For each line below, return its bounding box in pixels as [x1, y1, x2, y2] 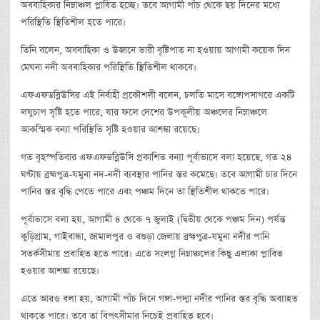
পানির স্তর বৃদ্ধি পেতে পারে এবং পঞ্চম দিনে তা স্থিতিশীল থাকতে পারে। [21, 184, 269, 199]
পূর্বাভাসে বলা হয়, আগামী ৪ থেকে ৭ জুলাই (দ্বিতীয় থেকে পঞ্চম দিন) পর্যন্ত [21, 212, 286, 226]
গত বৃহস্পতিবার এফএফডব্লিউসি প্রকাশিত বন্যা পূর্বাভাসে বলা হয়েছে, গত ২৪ [21, 150, 292, 164]
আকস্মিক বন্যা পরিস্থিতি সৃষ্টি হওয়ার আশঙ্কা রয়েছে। [21, 122, 200, 136]
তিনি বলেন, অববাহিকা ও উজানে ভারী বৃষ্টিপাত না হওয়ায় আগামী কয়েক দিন [21, 43, 290, 57]
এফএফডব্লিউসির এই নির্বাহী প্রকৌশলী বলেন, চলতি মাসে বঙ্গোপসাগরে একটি [21, 88, 295, 102]
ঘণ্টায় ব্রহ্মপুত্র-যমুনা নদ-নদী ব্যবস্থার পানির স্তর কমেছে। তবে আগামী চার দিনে [21, 167, 297, 181]
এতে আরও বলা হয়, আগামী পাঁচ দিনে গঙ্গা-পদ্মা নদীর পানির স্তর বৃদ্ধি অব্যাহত [21, 291, 298, 306]
